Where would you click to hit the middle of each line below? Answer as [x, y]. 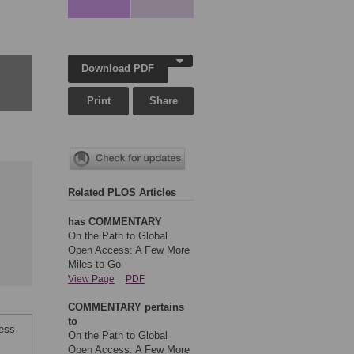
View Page [91, 279]
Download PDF [118, 68]
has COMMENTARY [115, 222]
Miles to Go [94, 265]
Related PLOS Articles [122, 193]
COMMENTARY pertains [126, 307]
